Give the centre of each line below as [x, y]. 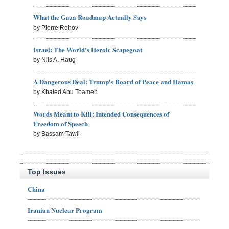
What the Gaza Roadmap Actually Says [90, 17]
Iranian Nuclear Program [65, 210]
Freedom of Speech [61, 124]
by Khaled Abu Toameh [66, 92]
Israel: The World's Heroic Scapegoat [88, 50]
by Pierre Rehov [56, 28]
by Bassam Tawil [57, 134]
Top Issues [47, 172]
